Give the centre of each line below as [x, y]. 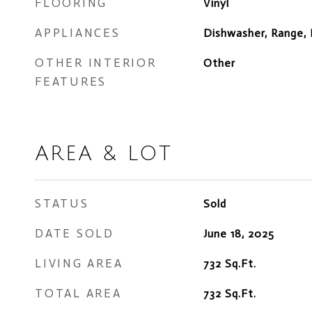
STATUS [62, 203]
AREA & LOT [104, 154]
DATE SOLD [75, 233]
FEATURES [71, 81]
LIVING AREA [79, 263]
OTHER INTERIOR [96, 63]
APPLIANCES [78, 33]
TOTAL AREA [78, 293]
